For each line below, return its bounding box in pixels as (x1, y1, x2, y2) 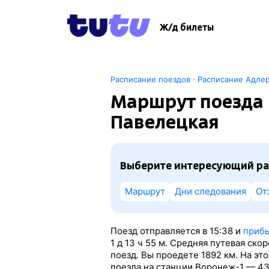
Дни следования (174, 186, 246, 197)
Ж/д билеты (160, 22, 214, 33)
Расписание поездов (110, 74, 190, 84)
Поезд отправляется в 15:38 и (110, 225, 243, 237)
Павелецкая (110, 111, 219, 133)
